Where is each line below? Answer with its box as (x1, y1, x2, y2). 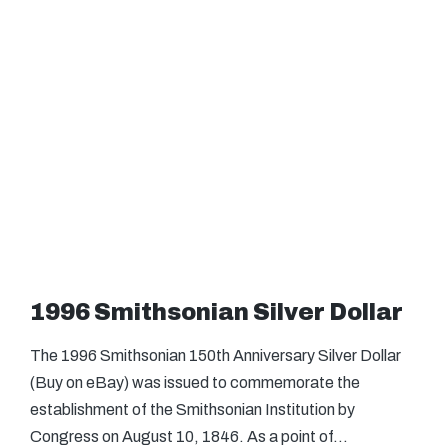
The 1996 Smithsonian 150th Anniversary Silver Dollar (30, 347, 401, 364)
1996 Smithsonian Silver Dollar (30, 300, 403, 325)
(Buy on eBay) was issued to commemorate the (30, 374, 360, 391)
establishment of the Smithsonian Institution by (30, 401, 355, 418)
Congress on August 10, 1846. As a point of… (30, 428, 348, 445)
